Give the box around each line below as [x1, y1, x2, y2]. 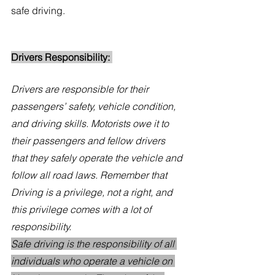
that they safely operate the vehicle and [11, 152, 185, 165]
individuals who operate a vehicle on [11, 255, 175, 268]
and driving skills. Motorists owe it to [11, 117, 171, 130]
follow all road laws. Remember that [11, 169, 169, 182]
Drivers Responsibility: [11, 51, 112, 64]
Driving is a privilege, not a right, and [11, 186, 175, 199]
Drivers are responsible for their [11, 83, 151, 96]
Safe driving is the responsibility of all [11, 238, 177, 250]
